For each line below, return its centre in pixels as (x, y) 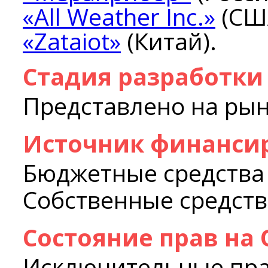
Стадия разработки (143, 76)
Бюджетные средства (144, 173)
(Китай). (169, 41)
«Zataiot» (72, 41)
